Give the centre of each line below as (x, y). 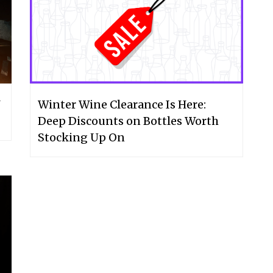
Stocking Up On (81, 137)
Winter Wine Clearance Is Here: (122, 104)
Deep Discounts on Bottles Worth (128, 121)
